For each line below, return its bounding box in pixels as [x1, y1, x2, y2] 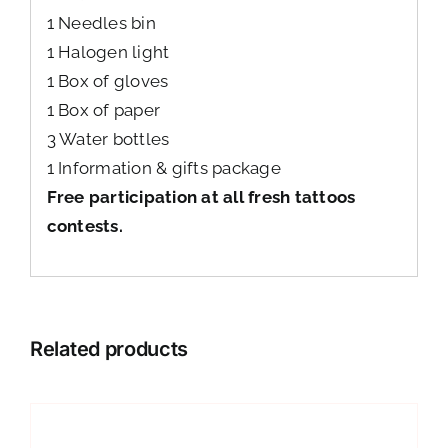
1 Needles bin [46, 12, 156, 33]
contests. [46, 215, 123, 236]
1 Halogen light [46, 41, 170, 62]
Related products [30, 337, 189, 362]
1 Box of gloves [46, 70, 169, 91]
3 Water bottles [46, 128, 170, 149]
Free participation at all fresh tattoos [46, 186, 356, 207]
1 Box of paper [46, 99, 161, 120]
